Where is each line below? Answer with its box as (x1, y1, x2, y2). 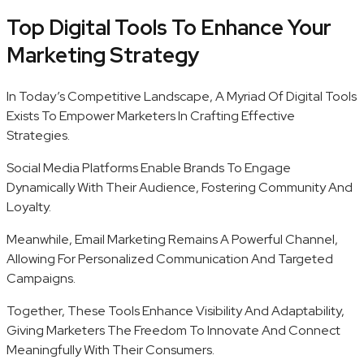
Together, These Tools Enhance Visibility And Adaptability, (6, 301, 344, 319)
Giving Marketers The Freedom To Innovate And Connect (6, 321, 340, 339)
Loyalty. (6, 197, 51, 215)
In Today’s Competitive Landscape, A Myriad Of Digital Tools (6, 87, 357, 105)
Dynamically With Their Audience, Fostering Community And (6, 178, 353, 196)
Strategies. (6, 126, 70, 144)
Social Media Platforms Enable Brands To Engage (6, 158, 291, 176)
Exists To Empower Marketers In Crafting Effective (6, 106, 295, 124)
